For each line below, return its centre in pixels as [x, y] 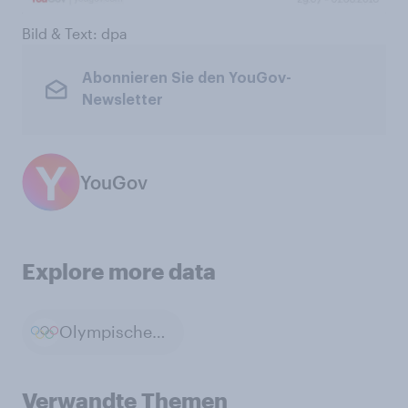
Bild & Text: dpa [75, 33]
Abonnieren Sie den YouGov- [186, 79]
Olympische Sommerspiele [159, 332]
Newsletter [122, 101]
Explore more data [119, 270]
